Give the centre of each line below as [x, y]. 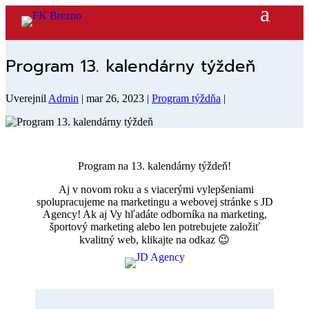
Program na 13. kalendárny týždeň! [154, 166]
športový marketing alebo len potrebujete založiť [154, 226]
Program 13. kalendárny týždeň [130, 66]
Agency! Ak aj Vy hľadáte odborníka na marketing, [154, 214]
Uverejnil [27, 98]
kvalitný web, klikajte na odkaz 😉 [154, 239]
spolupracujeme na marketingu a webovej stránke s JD [154, 201]
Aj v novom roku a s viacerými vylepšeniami [154, 189]
